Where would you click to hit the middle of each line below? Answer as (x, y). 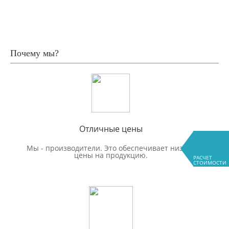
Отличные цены (111, 129)
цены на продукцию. (111, 155)
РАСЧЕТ (203, 157)
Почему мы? (35, 53)
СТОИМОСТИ (210, 163)
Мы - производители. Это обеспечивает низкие (111, 148)
